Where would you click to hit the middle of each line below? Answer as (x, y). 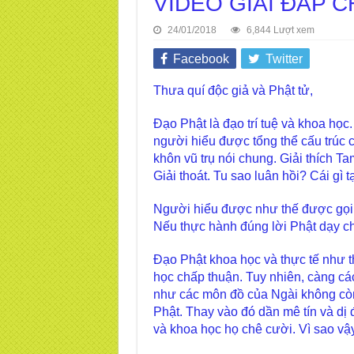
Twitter (284, 59)
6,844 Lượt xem (280, 30)
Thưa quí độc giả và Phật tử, (233, 90)
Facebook (201, 59)
